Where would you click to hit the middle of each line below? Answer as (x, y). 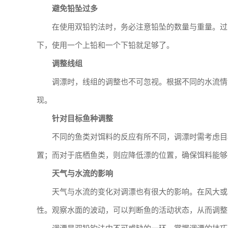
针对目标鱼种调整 (82, 119)
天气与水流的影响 (82, 174)
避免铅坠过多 (75, 9)
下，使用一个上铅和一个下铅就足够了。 (105, 45)
